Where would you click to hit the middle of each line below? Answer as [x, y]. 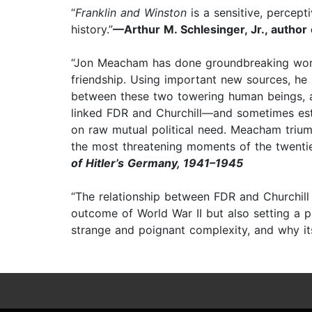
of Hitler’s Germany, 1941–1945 [157, 163]
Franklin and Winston [131, 13]
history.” [92, 30]
